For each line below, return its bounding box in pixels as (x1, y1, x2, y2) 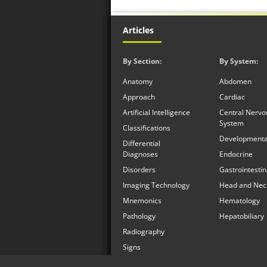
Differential (123, 138, 160, 148)
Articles (123, 24, 154, 36)
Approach (123, 91, 155, 102)
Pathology (123, 210, 156, 221)
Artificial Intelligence (123, 107, 190, 117)
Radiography (123, 226, 164, 237)
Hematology (219, 195, 260, 206)
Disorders (123, 164, 156, 175)
